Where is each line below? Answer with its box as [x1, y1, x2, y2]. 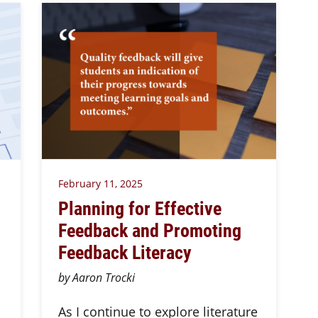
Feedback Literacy [57, 239, 196, 264]
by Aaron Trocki [57, 270, 135, 285]
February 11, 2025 [57, 177, 143, 190]
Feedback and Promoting [57, 217, 241, 242]
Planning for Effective [57, 195, 221, 220]
